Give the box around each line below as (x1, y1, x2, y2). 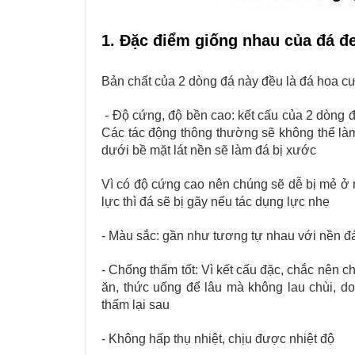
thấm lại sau (101, 297, 170, 311)
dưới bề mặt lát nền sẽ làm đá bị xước (101, 143, 316, 157)
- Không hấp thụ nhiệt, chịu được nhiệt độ (101, 331, 334, 345)
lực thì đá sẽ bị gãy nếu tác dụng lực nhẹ (101, 194, 330, 208)
